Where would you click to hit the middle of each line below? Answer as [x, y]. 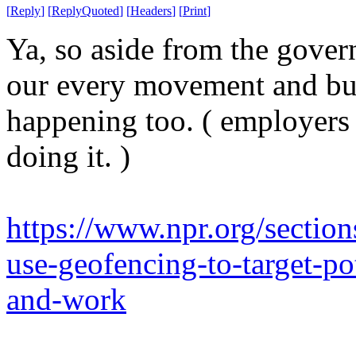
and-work [66, 299]
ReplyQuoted [85, 10]
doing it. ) [68, 156]
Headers [151, 10]
